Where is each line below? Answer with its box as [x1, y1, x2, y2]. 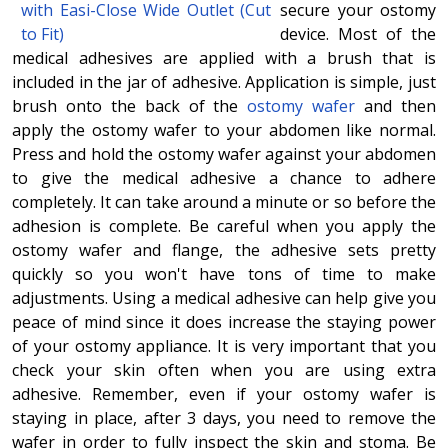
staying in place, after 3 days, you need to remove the [12, 406, 436, 429]
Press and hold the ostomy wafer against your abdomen [12, 142, 436, 165]
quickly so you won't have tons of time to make [12, 262, 436, 285]
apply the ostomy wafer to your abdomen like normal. [12, 118, 436, 141]
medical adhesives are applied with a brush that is [12, 46, 436, 69]
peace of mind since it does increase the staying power [12, 310, 436, 333]
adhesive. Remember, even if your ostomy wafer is [12, 382, 436, 405]
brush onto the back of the [12, 94, 248, 117]
